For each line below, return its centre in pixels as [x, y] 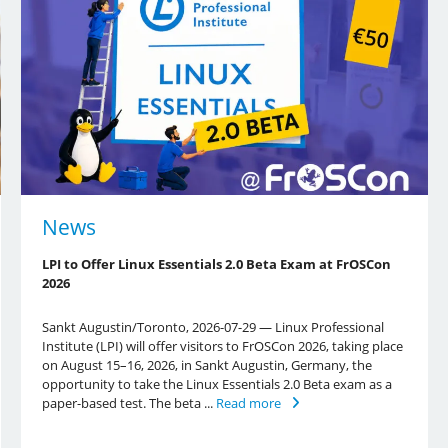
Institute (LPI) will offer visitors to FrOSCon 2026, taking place [222, 345]
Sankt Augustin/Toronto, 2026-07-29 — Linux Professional [212, 326]
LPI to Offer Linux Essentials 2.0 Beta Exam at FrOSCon [216, 263]
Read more [248, 402]
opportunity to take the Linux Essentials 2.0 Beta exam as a [216, 383]
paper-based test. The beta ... [128, 402]
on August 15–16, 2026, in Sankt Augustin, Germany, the [206, 364]
